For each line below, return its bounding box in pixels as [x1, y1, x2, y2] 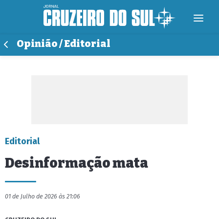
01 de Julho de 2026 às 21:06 [5, 193, 80, 200]
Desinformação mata [5, 155, 148, 171]
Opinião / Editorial [17, 38, 110, 49]
